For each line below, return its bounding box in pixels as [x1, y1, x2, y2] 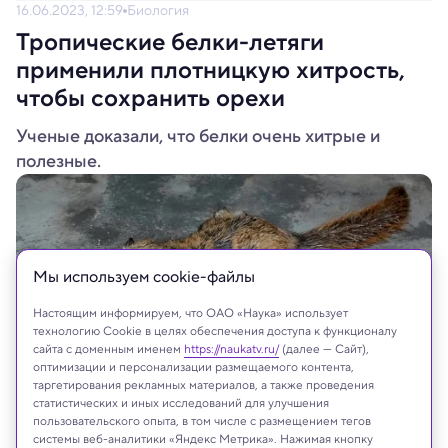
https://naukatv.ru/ [184, 340, 279, 357]
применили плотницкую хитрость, [16, 52, 405, 88]
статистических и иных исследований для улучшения [33, 394, 329, 411]
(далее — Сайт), [279, 340, 369, 357]
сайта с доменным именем [33, 340, 184, 357]
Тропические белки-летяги [16, 24, 324, 60]
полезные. [16, 148, 101, 174]
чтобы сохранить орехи [16, 80, 285, 116]
